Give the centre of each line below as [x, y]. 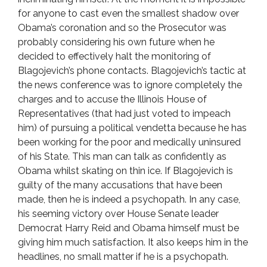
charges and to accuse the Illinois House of [112, 99]
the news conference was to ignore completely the [130, 85]
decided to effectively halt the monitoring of [114, 56]
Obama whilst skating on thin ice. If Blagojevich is [125, 171]
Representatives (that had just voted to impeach [124, 114]
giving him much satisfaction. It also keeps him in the [133, 242]
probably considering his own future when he [116, 42]
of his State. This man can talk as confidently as [122, 156]
